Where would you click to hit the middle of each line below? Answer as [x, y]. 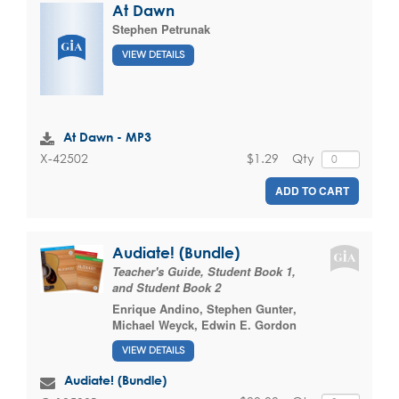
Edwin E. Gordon [249, 324]
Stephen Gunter [250, 308]
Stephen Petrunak [161, 28]
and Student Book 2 [167, 287]
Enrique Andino [156, 308]
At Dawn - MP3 [107, 137]
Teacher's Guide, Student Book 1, [204, 271]
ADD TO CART [312, 190]
